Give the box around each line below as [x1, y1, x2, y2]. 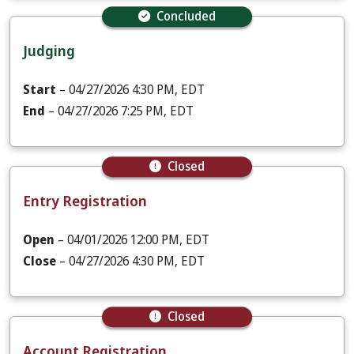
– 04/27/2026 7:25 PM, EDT [45, 102, 194, 119]
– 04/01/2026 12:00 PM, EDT [55, 231, 209, 248]
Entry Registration [23, 191, 147, 210]
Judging [23, 41, 75, 60]
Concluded [156, 8, 216, 24]
